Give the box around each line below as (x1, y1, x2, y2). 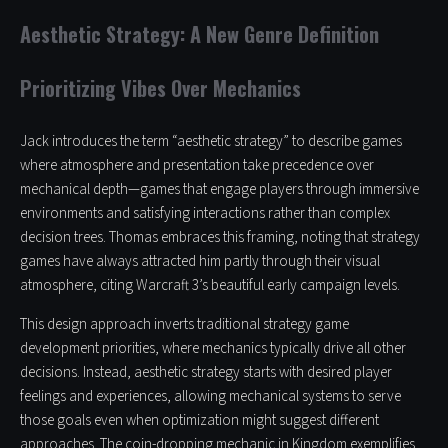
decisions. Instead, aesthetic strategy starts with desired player (20, 362, 392, 384)
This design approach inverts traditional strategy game (20, 314, 349, 336)
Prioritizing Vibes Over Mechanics (20, 73, 301, 104)
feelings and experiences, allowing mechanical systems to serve (20, 386, 401, 408)
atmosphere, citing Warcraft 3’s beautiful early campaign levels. (20, 275, 400, 297)
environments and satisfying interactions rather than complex (20, 203, 390, 225)
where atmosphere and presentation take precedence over (20, 155, 374, 177)
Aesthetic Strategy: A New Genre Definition (20, 19, 379, 50)
